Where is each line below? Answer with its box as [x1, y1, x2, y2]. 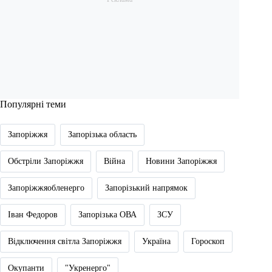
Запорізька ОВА [78, 210, 137, 220]
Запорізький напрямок [105, 183, 188, 193]
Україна [142, 237, 171, 246]
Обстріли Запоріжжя [8, 157, 83, 166]
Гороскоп [191, 237, 225, 246]
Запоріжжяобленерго [8, 183, 84, 193]
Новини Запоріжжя [146, 157, 217, 166]
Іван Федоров [8, 210, 58, 220]
